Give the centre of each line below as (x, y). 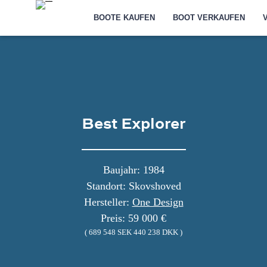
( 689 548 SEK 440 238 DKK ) (133, 232)
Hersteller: (108, 202)
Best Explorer (133, 122)
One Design (158, 202)
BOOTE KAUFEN (125, 18)
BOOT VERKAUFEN (209, 18)
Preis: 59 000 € (133, 218)
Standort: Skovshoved (133, 186)
